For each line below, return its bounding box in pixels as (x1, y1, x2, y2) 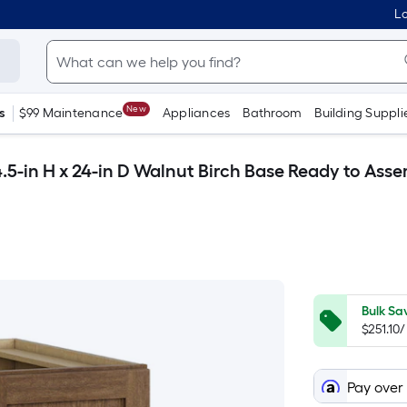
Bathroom (243, 105, 303, 121)
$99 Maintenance (18, 105, 124, 121)
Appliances (162, 105, 231, 121)
